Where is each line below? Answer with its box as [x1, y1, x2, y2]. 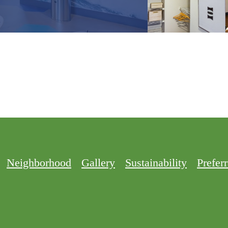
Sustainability [125, 156, 187, 169]
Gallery [81, 156, 115, 169]
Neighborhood [7, 156, 71, 169]
